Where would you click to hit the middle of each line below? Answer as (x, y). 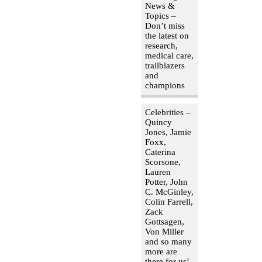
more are (161, 251)
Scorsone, (163, 162)
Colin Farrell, (169, 201)
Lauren (158, 172)
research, (161, 45)
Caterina (160, 152)
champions (165, 85)
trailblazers (165, 65)
